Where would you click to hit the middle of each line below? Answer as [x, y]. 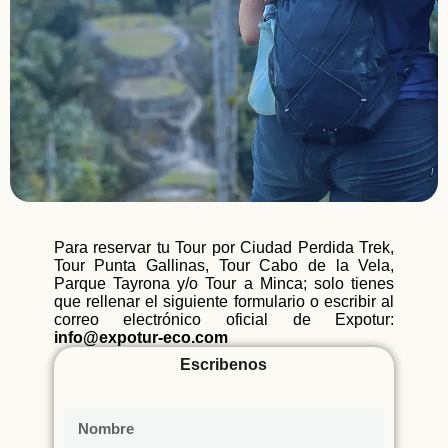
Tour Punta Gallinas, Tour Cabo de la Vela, [224, 265]
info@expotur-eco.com [140, 337]
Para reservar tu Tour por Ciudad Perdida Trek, [224, 247]
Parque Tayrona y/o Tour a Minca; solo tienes [224, 283]
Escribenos [224, 364]
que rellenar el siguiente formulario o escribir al [224, 301]
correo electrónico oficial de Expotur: [224, 319]
